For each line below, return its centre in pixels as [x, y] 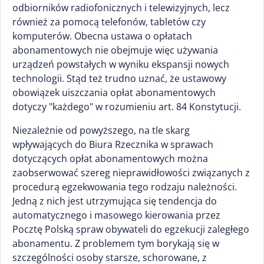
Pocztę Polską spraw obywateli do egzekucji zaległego [131, 229]
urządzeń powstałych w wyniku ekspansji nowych [121, 64]
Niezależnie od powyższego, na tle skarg [101, 130]
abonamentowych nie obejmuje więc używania [115, 50]
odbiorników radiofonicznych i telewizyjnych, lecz [121, 8]
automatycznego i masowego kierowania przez [116, 215]
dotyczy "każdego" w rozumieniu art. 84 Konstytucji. [127, 107]
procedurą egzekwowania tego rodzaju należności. [125, 187]
